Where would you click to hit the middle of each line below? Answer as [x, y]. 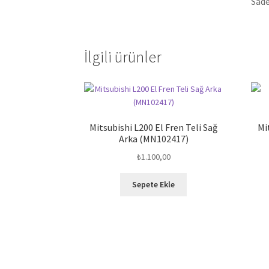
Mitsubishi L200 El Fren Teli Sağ [154, 128]
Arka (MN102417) [153, 139]
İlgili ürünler [123, 57]
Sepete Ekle [154, 185]
